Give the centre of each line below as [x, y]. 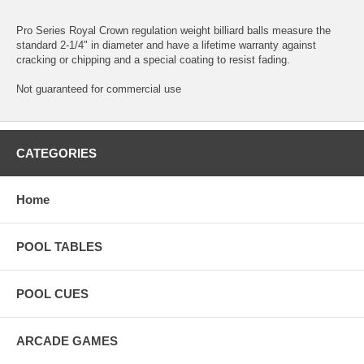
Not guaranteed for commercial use [99, 89]
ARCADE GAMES [67, 340]
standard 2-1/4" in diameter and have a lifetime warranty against [166, 45]
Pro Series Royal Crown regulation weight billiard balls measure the [173, 30]
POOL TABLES [59, 246]
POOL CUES [52, 293]
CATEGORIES [56, 153]
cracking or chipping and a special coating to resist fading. [153, 59]
